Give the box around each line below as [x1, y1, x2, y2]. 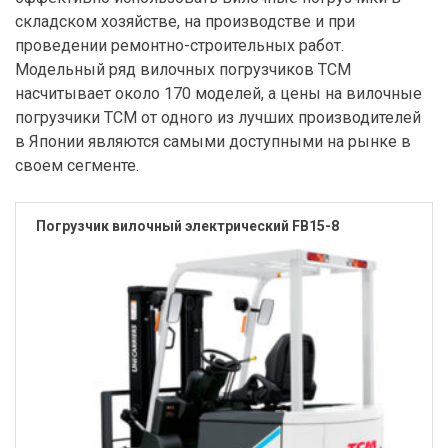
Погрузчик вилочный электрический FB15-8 [36, 217, 339, 234]
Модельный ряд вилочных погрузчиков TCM [15, 59, 351, 79]
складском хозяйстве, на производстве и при [15, 11, 355, 31]
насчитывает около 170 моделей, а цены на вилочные [15, 83, 422, 103]
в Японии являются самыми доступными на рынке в [15, 131, 411, 151]
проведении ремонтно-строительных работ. [15, 35, 344, 55]
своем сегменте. [15, 155, 139, 175]
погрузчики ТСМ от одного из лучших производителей [15, 107, 421, 127]
